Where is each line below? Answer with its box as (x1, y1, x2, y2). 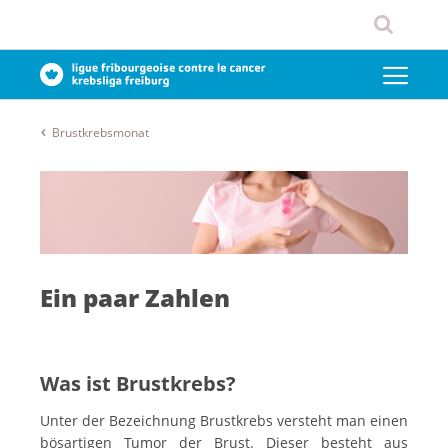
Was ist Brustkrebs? (40, 370, 236, 398)
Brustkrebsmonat (52, 124, 149, 141)
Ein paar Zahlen (40, 280, 230, 314)
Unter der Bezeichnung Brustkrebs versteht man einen (40, 411, 408, 431)
